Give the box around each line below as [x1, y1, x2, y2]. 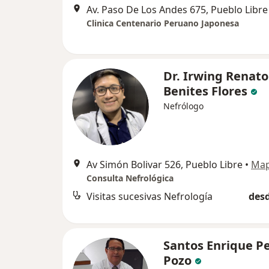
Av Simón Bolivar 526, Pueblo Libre [86, 158, 243, 171]
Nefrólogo [163, 100, 204, 112]
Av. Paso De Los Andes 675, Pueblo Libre [86, 3, 268, 16]
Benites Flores [163, 83, 247, 99]
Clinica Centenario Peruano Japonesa [86, 17, 239, 29]
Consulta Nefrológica [86, 172, 174, 184]
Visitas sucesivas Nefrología [86, 190, 213, 203]
